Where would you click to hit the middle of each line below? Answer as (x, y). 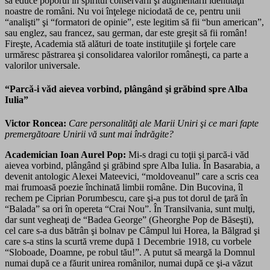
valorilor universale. (42, 65)
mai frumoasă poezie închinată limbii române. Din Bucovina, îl (124, 187)
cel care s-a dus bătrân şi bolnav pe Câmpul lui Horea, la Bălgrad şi (132, 231)
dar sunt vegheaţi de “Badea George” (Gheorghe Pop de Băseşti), (129, 220)
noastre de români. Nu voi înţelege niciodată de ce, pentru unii (123, 11)
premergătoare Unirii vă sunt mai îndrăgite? (89, 134)
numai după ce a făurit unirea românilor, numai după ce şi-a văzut (129, 263)
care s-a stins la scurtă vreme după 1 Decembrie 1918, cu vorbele (128, 242)
